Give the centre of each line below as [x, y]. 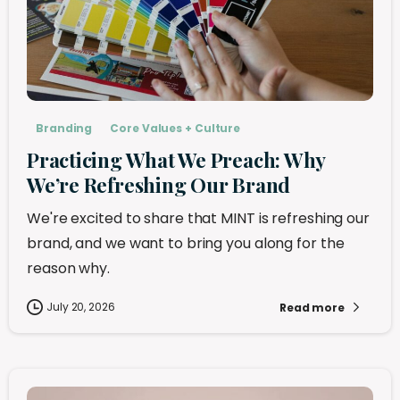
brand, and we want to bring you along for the [186, 244]
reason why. [68, 269]
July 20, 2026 [81, 307]
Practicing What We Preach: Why [176, 160]
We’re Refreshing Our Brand [159, 185]
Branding [64, 129]
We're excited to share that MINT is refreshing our [198, 219]
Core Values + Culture [175, 129]
